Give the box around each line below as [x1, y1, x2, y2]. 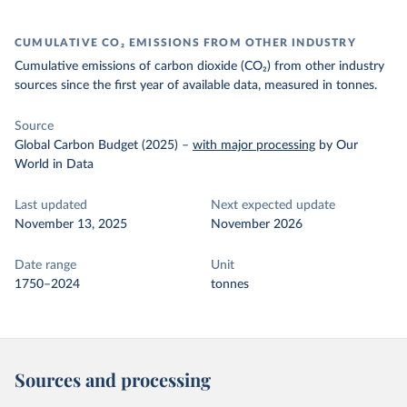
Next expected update [211, 199, 335, 212]
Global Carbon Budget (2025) [15, 139, 178, 152]
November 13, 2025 [15, 218, 127, 231]
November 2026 [211, 218, 303, 231]
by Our [319, 139, 358, 152]
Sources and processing [15, 367, 211, 392]
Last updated [15, 199, 87, 212]
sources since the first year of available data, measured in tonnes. [15, 79, 377, 92]
